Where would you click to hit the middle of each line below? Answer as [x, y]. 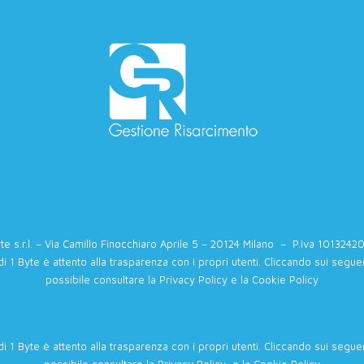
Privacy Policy [193, 279]
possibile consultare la [102, 279]
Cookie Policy [285, 279]
